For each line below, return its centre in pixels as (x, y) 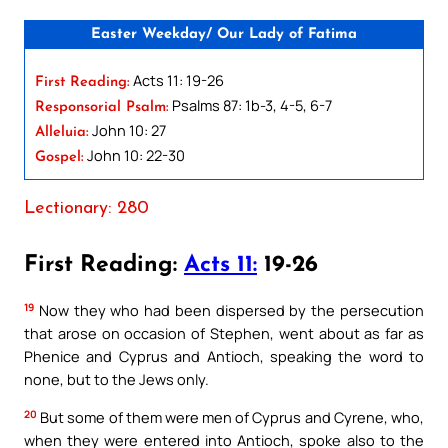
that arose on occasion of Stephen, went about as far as (224, 333)
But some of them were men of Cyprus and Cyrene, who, (230, 417)
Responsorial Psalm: (102, 107)
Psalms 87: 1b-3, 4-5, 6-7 (250, 104)
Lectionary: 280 (86, 208)
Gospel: (59, 157)
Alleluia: (62, 132)
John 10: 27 (127, 129)
